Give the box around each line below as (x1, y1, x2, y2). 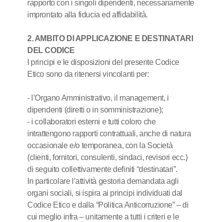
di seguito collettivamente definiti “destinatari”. (27, 165, 178, 173)
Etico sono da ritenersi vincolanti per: (27, 70, 149, 78)
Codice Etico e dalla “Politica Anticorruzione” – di (27, 201, 189, 209)
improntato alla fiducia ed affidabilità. (27, 10, 148, 19)
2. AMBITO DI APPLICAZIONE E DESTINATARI (27, 34, 193, 43)
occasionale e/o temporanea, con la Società (27, 141, 173, 150)
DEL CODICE (27, 46, 75, 55)
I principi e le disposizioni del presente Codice (27, 58, 179, 66)
